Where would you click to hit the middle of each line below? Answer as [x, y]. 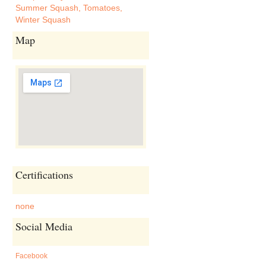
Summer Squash [47, 8]
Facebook [31, 256]
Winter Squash [43, 20]
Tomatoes [102, 8]
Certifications [44, 175]
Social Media [44, 226]
